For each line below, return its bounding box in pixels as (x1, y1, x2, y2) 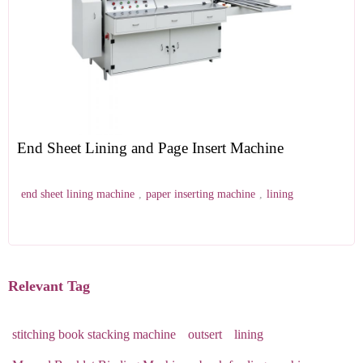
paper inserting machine (146, 188, 255, 200)
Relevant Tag (8, 278, 90, 294)
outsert (188, 327, 222, 341)
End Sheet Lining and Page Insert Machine (17, 139, 284, 156)
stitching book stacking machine (12, 327, 176, 341)
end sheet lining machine (21, 188, 135, 200)
